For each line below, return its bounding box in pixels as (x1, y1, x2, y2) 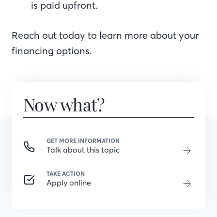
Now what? (23, 93, 105, 116)
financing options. (12, 45, 92, 57)
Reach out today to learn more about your (12, 29, 199, 41)
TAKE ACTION (46, 170, 85, 177)
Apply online (46, 178, 91, 187)
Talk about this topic (46, 145, 120, 155)
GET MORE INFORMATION (46, 137, 120, 144)
